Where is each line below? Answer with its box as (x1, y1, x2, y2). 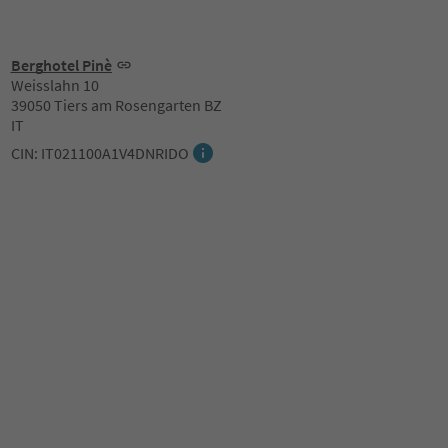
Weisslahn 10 (10, 75, 99, 95)
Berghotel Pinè (10, 55, 112, 75)
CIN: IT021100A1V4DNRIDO (10, 143, 189, 163)
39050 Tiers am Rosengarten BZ (10, 95, 222, 115)
